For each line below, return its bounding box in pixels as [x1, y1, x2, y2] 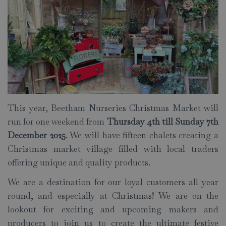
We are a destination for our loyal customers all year [8, 177, 218, 188]
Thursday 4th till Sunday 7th [106, 116, 219, 128]
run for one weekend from [8, 116, 107, 128]
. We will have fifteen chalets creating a [65, 130, 218, 141]
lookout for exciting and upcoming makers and [8, 204, 218, 215]
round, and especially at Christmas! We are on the [8, 190, 218, 202]
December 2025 [8, 130, 66, 141]
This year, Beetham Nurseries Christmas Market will [8, 102, 218, 114]
